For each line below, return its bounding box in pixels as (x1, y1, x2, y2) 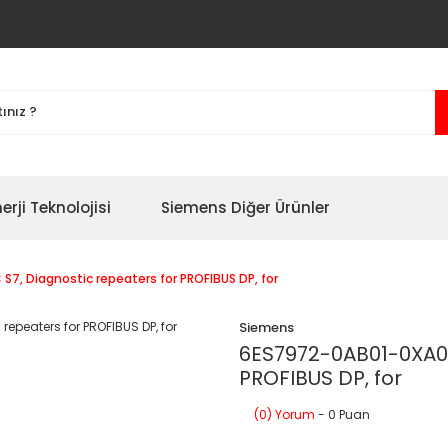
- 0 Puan (315, 406, 370, 423)
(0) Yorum (254, 406, 315, 423)
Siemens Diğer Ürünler (161, 197, 330, 218)
